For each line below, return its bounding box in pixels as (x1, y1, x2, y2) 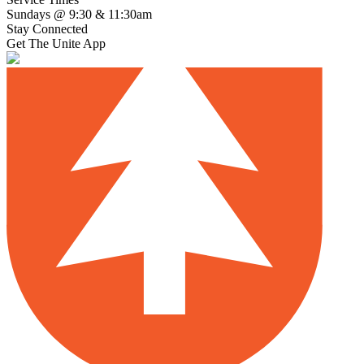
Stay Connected (6, 21, 88, 36)
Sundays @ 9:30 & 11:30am (6, 6, 152, 21)
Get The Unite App (6, 36, 106, 50)
